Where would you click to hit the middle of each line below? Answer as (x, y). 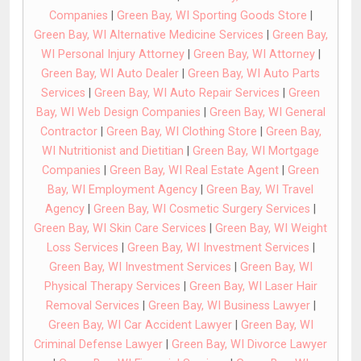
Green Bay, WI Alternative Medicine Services (148, 35)
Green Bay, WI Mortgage (256, 151)
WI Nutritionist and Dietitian (113, 151)
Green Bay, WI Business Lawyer (229, 306)
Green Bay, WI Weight (271, 229)
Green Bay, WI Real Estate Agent (194, 171)
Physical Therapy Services (112, 287)
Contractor (68, 132)
